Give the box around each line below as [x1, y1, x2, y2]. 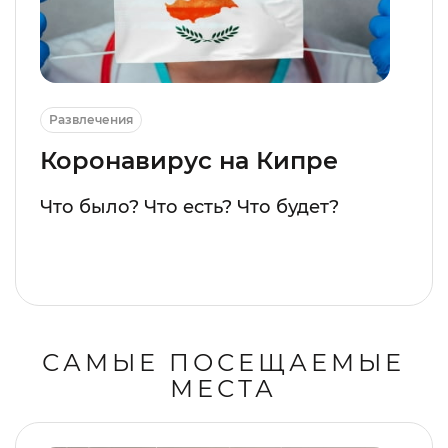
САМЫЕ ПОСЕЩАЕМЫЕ [42, 347, 406, 377]
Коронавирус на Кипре [40, 145, 338, 175]
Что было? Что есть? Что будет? [40, 195, 339, 218]
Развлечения [49, 111, 133, 127]
